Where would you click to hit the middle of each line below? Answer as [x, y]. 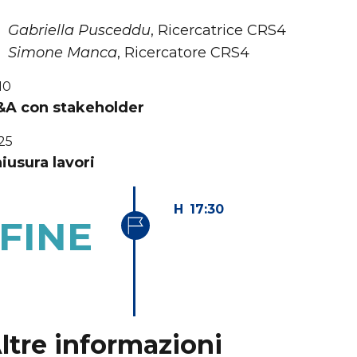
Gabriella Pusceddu [79, 30]
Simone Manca [63, 53]
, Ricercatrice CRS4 [218, 30]
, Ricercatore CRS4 [183, 53]
